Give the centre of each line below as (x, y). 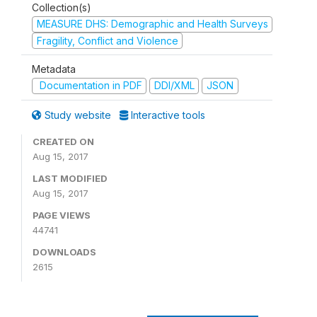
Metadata (54, 69)
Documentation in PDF (89, 85)
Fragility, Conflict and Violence (107, 40)
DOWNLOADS (64, 252)
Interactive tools (167, 115)
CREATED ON (63, 141)
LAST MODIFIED (70, 178)
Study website (78, 115)
